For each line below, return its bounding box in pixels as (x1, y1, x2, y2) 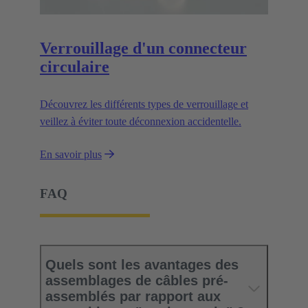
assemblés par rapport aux (45, 289, 221, 305)
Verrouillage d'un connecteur (40, 39, 247, 58)
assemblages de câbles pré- (45, 273, 228, 289)
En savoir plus (40, 148, 102, 160)
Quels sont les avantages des (45, 257, 239, 273)
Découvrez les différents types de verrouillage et (40, 98, 248, 110)
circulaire (40, 58, 109, 76)
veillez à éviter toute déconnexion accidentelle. (40, 115, 241, 127)
